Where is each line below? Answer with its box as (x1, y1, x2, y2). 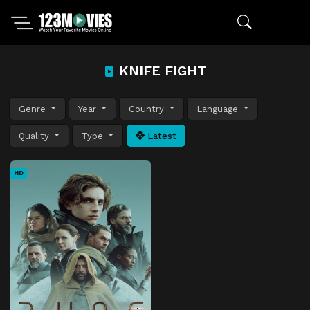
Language (197, 103, 241, 114)
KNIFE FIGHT (115, 63, 206, 79)
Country (129, 103, 167, 114)
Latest (145, 130, 177, 141)
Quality (19, 130, 52, 141)
